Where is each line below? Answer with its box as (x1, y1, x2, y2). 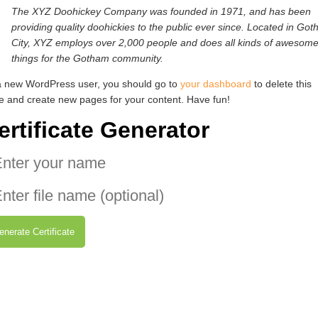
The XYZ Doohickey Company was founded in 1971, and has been (11, 6, 311, 17)
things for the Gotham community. (11, 53, 163, 64)
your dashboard (180, 78, 251, 89)
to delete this (251, 78, 312, 89)
